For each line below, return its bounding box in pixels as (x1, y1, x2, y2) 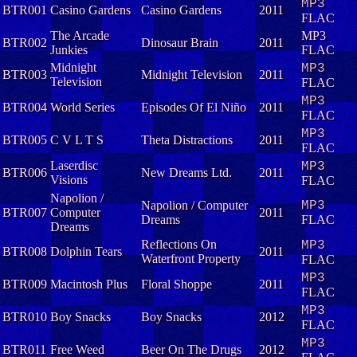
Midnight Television (141, 68, 242, 82)
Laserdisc (50, 159, 98, 173)
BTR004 (2, 100, 47, 115)
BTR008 (2, 245, 47, 259)
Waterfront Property (141, 252, 241, 266)
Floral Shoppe (141, 277, 212, 292)
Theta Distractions (141, 133, 233, 147)
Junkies (50, 43, 88, 57)
